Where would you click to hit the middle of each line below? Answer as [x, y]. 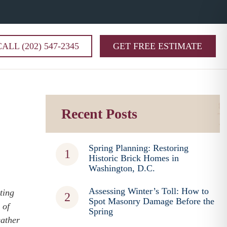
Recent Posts [100, 114]
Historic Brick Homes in [134, 158]
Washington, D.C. [122, 168]
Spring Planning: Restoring [139, 148]
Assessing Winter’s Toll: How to [149, 191]
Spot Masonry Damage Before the [152, 201]
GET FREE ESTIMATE [158, 46]
